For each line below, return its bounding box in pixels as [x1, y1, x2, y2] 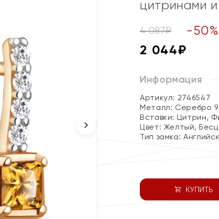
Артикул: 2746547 [140, 93, 211, 102]
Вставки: [140, 112, 177, 122]
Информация [140, 73, 202, 85]
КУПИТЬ [185, 185, 213, 194]
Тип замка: [140, 132, 184, 141]
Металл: [140, 103, 175, 112]
